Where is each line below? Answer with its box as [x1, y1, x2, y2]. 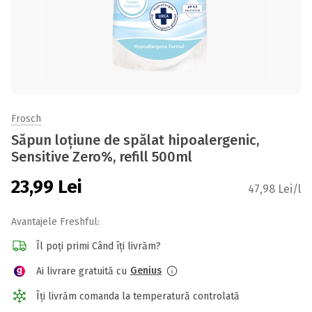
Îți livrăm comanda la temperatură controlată [36, 290, 240, 302]
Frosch [11, 113, 41, 125]
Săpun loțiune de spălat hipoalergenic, [11, 132, 259, 148]
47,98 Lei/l [248, 182, 301, 196]
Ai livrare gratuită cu [36, 265, 127, 277]
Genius [130, 265, 162, 276]
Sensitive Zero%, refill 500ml [11, 148, 192, 165]
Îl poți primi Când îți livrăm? [36, 240, 161, 252]
